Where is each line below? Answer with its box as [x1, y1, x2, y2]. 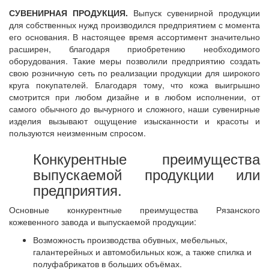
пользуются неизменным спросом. [9, 127, 146, 139]
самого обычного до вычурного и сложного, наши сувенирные [9, 103, 260, 115]
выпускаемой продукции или [33, 163, 260, 184]
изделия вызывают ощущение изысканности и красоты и [9, 115, 260, 127]
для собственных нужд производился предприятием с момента [9, 19, 260, 31]
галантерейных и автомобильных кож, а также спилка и [33, 246, 252, 258]
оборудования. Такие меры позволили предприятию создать [9, 55, 260, 67]
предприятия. [33, 179, 122, 200]
